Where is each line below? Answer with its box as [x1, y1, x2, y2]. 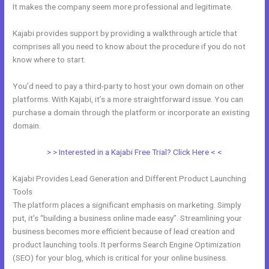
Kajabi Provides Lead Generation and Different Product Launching [13, 173, 247, 183]
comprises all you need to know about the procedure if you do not [13, 41, 246, 51]
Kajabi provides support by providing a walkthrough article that [13, 28, 238, 38]
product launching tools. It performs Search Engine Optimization [13, 239, 241, 249]
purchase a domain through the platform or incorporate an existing [13, 107, 250, 117]
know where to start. [13, 54, 86, 64]
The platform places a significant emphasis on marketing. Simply [13, 199, 241, 210]
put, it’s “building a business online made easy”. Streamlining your [13, 213, 243, 223]
